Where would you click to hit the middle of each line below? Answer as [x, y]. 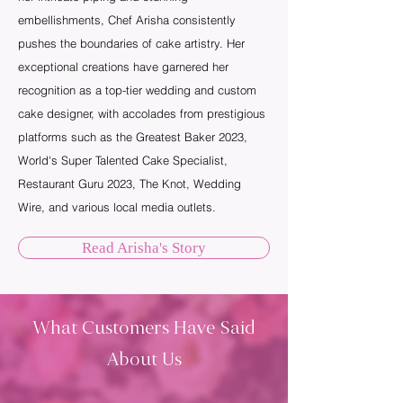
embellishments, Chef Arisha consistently [127, 20]
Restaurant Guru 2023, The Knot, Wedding [130, 184]
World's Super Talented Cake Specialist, [123, 160]
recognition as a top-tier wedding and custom [137, 90]
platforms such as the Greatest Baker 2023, [133, 137]
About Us [144, 360]
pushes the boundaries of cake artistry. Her [131, 43]
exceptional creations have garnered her [123, 67]
